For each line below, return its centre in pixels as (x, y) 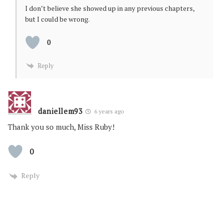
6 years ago (108, 111)
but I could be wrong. (57, 19)
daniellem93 (60, 111)
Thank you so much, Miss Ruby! (61, 127)
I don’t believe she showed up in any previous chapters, (110, 8)
